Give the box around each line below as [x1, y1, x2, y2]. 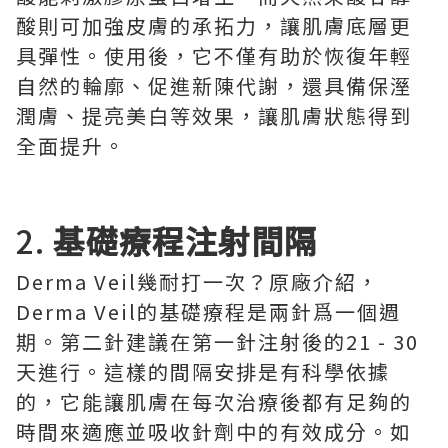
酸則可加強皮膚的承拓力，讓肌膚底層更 [16, 11, 412, 40]
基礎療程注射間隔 [53, 217, 317, 263]
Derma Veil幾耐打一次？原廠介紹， [16, 267, 379, 296]
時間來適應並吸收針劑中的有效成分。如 [16, 417, 412, 446]
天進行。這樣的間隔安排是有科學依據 [16, 357, 390, 386]
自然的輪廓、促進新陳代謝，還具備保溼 [16, 71, 412, 100]
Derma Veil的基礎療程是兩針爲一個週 [16, 297, 401, 326]
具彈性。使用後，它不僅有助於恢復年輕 [16, 41, 412, 70]
